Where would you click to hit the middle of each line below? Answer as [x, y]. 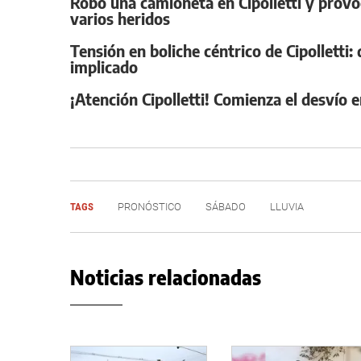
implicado [104, 66]
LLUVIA [287, 207]
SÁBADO [226, 207]
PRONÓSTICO [149, 207]
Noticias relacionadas [166, 277]
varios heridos [120, 18]
